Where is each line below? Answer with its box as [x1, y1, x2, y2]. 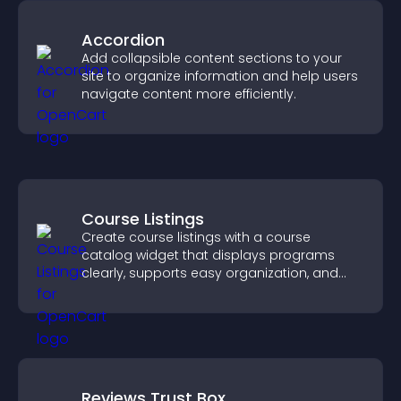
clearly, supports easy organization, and [81, 264, 338, 282]
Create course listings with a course [81, 228, 311, 246]
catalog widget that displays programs [81, 246, 335, 264]
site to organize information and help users [81, 67, 358, 85]
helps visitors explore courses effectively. [81, 282, 340, 300]
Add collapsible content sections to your [81, 49, 342, 67]
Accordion [81, 29, 165, 51]
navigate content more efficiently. [81, 85, 296, 103]
